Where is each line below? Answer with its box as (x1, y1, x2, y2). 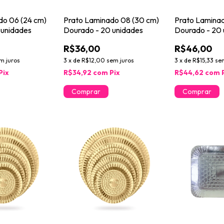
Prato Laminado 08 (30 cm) (63, 14, 159, 25)
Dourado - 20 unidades (63, 24, 143, 35)
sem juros (106, 56, 134, 64)
